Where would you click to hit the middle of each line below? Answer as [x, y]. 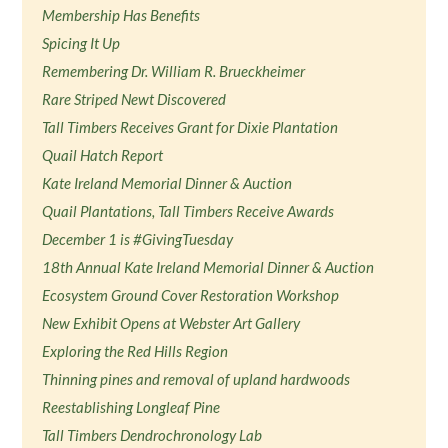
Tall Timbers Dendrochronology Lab [152, 435]
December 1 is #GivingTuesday [138, 239]
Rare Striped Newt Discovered [134, 99]
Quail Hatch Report [103, 155]
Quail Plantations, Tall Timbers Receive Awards [188, 211]
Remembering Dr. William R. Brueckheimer [174, 71]
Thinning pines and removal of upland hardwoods [196, 379]
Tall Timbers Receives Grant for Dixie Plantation [190, 127]
